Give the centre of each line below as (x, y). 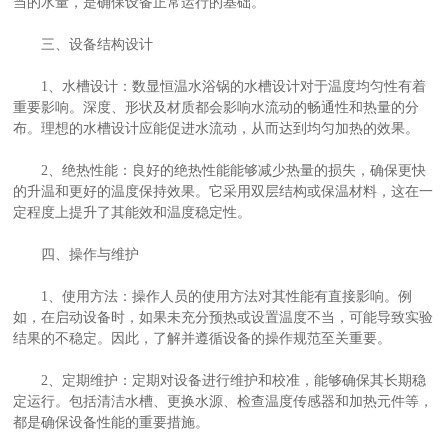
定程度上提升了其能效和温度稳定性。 (132, 212)
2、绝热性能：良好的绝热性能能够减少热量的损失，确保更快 (220, 170)
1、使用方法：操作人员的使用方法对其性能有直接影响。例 (213, 296)
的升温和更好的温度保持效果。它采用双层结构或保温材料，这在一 (223, 191)
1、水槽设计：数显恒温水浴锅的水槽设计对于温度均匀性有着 (220, 86)
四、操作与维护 (76, 254)
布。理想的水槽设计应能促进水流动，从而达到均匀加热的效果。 (216, 128)
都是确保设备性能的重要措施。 (111, 422)
